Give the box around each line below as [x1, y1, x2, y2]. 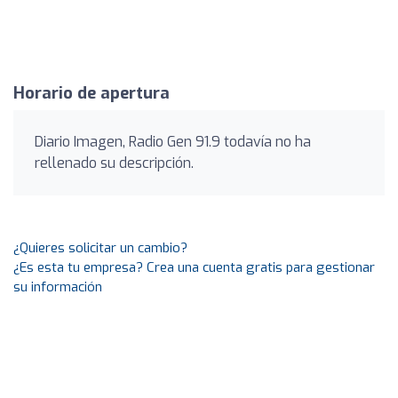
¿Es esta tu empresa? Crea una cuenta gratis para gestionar [13, 259, 375, 276]
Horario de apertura [13, 83, 170, 104]
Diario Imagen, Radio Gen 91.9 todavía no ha [35, 132, 311, 151]
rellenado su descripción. [35, 154, 194, 172]
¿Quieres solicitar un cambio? [13, 239, 187, 257]
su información [13, 278, 102, 296]
